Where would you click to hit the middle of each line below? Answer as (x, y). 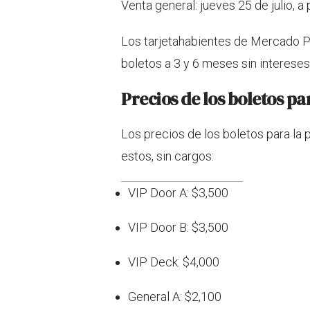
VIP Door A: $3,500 (178, 193)
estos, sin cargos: (167, 156)
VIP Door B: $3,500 (178, 228)
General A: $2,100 (175, 297)
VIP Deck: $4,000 (174, 262)
